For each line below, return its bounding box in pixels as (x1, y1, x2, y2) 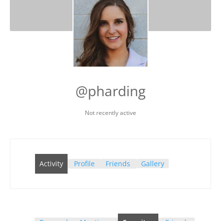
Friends (106, 159, 130, 169)
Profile (74, 159, 95, 169)
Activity (39, 159, 63, 169)
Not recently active (85, 109, 136, 117)
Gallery (141, 159, 164, 169)
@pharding (75, 81, 146, 101)
